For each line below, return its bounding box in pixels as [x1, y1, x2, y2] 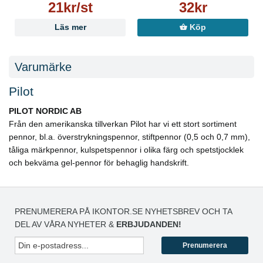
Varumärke [15, 60, 72, 74]
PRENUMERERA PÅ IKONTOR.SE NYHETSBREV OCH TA [15, 207, 232, 217]
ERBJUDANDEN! [116, 220, 181, 230]
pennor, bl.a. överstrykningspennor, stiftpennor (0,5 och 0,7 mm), [9, 132, 250, 142]
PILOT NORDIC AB [9, 106, 82, 116]
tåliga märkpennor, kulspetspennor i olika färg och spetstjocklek [9, 145, 244, 155]
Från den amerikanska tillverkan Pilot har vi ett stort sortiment [9, 119, 237, 129]
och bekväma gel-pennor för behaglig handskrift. [9, 158, 194, 168]
